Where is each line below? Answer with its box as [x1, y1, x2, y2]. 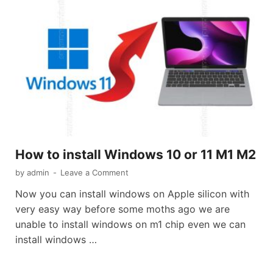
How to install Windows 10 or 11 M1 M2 [15, 146, 256, 162]
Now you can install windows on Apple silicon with [15, 187, 249, 200]
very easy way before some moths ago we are [15, 202, 230, 215]
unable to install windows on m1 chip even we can [15, 218, 246, 230]
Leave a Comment [60, 167, 129, 177]
